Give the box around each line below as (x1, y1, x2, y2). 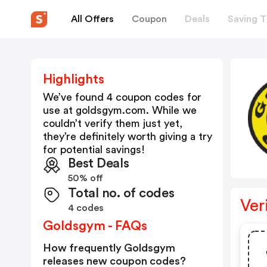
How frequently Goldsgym (43, 243, 175, 253)
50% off (68, 173, 103, 183)
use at (43, 105, 76, 116)
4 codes (68, 203, 104, 213)
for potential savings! (43, 144, 145, 155)
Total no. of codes (68, 187, 175, 200)
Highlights (43, 73, 104, 86)
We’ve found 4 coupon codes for (43, 92, 201, 103)
